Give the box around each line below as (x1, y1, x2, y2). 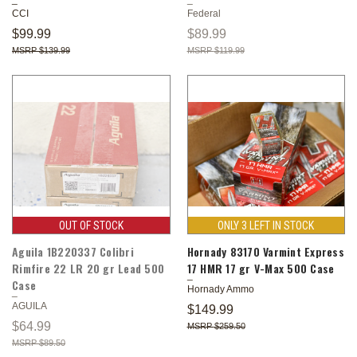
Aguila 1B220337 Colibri (12, 242, 134, 260)
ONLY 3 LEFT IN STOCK (218, 218, 315, 232)
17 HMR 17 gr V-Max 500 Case (186, 259, 335, 277)
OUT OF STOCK (58, 218, 124, 232)
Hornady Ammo (186, 283, 254, 295)
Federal (186, 7, 221, 19)
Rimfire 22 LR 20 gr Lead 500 (12, 259, 164, 277)
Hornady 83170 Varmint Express (186, 242, 344, 260)
